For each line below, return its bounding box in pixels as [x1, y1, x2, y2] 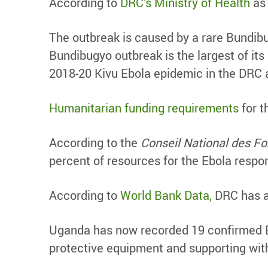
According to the [49, 135, 141, 151]
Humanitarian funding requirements [49, 100, 239, 116]
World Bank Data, [120, 187, 212, 203]
